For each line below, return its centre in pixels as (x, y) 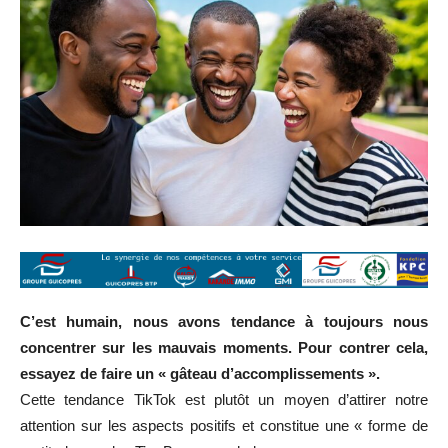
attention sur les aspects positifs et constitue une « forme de (224, 426)
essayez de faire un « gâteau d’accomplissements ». (200, 374)
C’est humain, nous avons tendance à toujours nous (224, 322)
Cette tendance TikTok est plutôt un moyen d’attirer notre (224, 400)
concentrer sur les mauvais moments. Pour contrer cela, (224, 348)
